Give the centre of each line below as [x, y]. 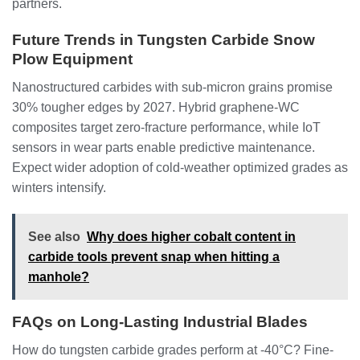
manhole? [59, 277]
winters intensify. [59, 187]
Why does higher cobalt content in [191, 237]
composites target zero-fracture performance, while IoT [166, 127]
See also [54, 237]
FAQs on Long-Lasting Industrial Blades [160, 322]
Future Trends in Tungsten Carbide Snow [164, 40]
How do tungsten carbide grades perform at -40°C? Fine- [173, 350]
